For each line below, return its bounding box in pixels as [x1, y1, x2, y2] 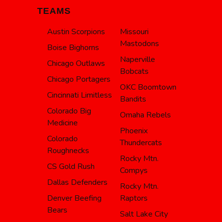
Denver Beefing [47, 193, 102, 204]
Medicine [47, 117, 78, 129]
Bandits [120, 94, 146, 105]
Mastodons [120, 38, 159, 50]
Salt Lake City [120, 209, 168, 220]
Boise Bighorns [47, 42, 99, 54]
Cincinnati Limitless [47, 90, 112, 101]
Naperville [120, 54, 155, 65]
